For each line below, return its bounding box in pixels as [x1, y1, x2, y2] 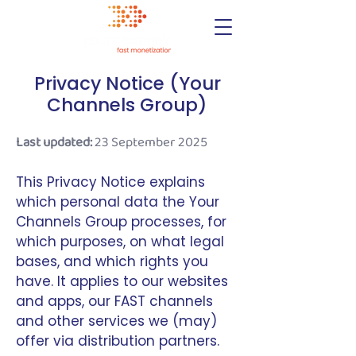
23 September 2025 [95, 132, 207, 153]
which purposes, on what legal [16, 232, 224, 251]
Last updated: [16, 132, 95, 153]
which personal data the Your [16, 192, 219, 211]
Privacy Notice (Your [33, 71, 221, 96]
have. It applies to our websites [16, 272, 228, 291]
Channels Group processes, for [16, 212, 226, 231]
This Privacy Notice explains [16, 172, 205, 192]
